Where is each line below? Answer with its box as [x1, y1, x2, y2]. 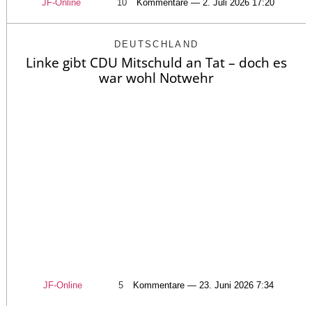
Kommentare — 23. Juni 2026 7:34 [132, 279, 274, 290]
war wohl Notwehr [99, 69, 214, 88]
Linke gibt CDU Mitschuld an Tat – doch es [26, 54, 287, 72]
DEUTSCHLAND [114, 39, 199, 50]
